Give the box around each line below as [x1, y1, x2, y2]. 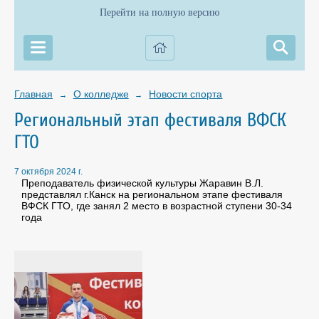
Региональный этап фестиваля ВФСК [14, 109, 286, 131]
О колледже [73, 88, 129, 100]
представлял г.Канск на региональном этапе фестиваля [21, 189, 283, 201]
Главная [14, 88, 53, 100]
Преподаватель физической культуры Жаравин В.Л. [21, 177, 263, 189]
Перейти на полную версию [100, 7, 219, 18]
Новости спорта [149, 88, 223, 100]
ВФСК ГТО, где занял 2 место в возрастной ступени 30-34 [21, 200, 292, 212]
